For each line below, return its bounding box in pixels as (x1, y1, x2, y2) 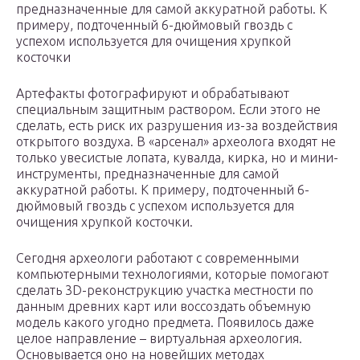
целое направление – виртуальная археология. (16, 331, 302, 346)
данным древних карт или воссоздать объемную (16, 299, 311, 314)
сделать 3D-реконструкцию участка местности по (16, 283, 313, 298)
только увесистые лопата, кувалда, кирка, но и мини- (16, 150, 338, 166)
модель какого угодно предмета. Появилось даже (16, 315, 314, 330)
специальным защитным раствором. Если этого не (16, 102, 321, 117)
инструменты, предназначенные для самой (16, 166, 279, 182)
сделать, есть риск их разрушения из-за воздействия (16, 118, 337, 133)
